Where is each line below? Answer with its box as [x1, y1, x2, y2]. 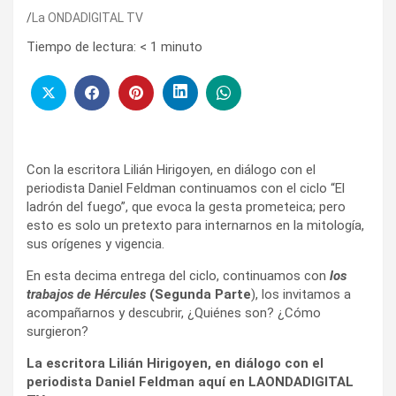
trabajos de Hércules [27, 286, 146, 302]
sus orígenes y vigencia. [27, 235, 164, 252]
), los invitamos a [251, 286, 351, 302]
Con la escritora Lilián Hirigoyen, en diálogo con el [27, 161, 316, 178]
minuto [161, 39, 202, 56]
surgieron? [27, 323, 88, 339]
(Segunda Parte [146, 286, 251, 302]
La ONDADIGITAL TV [32, 11, 143, 26]
